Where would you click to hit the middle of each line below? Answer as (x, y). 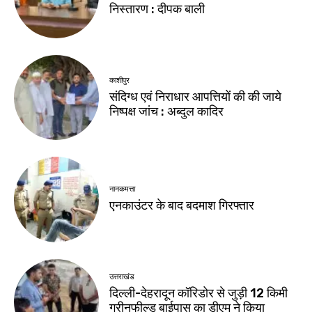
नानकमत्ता (123, 189)
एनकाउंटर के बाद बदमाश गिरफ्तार (182, 206)
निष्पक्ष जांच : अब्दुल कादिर (167, 111)
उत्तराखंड (122, 276)
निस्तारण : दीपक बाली (157, 9)
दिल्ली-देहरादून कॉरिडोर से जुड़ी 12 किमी (199, 293)
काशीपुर (120, 80)
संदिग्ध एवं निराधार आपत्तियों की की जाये (196, 96)
